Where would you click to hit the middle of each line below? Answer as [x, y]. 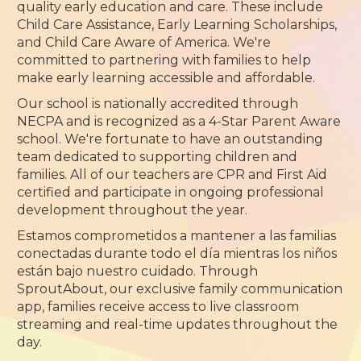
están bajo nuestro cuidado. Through [138, 271]
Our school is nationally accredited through [158, 104]
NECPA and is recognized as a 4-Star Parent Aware [179, 121]
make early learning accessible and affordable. [166, 78]
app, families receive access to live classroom [158, 307]
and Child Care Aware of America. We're [144, 42]
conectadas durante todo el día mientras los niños [177, 253]
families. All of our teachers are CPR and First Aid [172, 174]
